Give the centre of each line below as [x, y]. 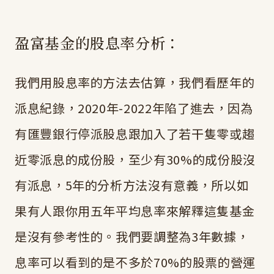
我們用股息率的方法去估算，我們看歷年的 [135, 83]
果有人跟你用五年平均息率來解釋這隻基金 [135, 211]
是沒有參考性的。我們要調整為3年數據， [132, 237]
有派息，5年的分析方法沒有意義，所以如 [132, 185]
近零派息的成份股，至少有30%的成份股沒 [135, 160]
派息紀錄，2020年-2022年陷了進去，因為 [134, 108]
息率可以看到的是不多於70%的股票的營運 [135, 262]
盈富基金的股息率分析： [98, 43]
